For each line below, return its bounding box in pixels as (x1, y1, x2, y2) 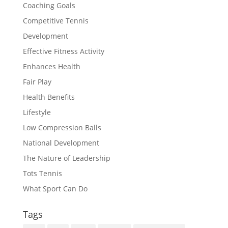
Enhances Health (22, 62, 80, 72)
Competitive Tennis (22, 16, 89, 26)
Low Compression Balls (22, 123, 101, 133)
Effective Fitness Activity (22, 46, 104, 56)
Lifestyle (22, 107, 51, 118)
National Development (22, 138, 99, 148)
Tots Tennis (22, 168, 62, 179)
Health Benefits (22, 92, 75, 102)
